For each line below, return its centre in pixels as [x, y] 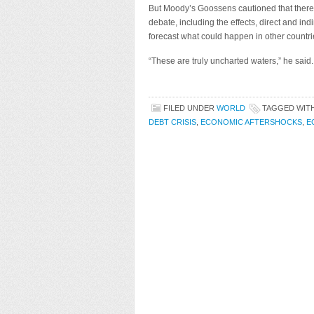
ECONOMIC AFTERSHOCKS [251, 122]
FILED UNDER [190, 108]
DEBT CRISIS [172, 122]
